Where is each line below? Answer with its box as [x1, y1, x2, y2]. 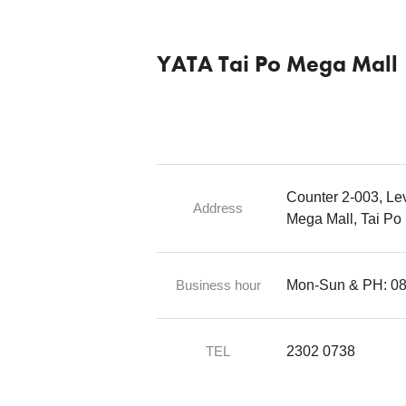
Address [193, 199, 244, 216]
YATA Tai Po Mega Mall [157, 48, 399, 79]
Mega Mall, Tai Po [286, 210, 402, 227]
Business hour [175, 276, 261, 293]
